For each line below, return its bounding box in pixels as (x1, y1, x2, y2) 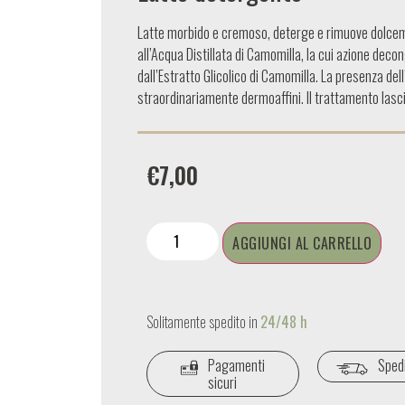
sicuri (208, 372, 238, 394)
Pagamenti (205, 354, 266, 377)
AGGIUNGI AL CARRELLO (232, 232, 372, 255)
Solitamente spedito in (146, 311, 260, 334)
